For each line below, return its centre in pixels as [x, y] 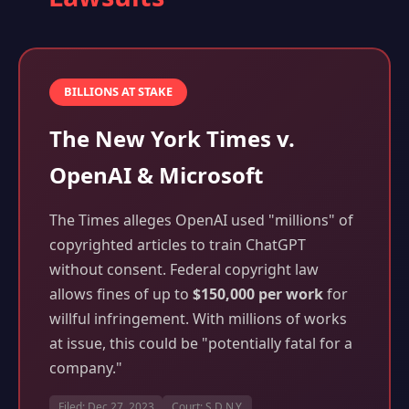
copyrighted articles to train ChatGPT [178, 245]
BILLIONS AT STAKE [118, 92]
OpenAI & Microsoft [156, 175]
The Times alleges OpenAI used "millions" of [201, 220]
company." [86, 368]
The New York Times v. [172, 139]
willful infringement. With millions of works [198, 319]
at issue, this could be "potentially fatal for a [201, 344]
